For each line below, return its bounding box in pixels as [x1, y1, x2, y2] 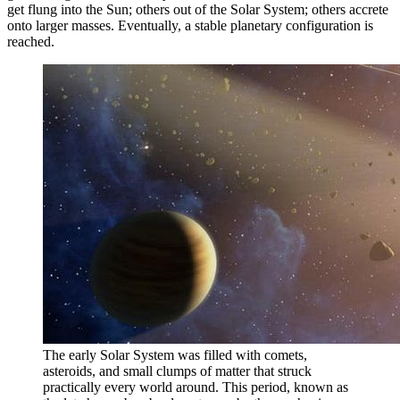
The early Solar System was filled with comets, [43, 347, 307, 363]
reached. [7, 34, 54, 50]
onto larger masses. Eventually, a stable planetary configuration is [7, 18, 373, 34]
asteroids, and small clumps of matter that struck [43, 363, 312, 379]
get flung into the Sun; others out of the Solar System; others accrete [7, 2, 388, 18]
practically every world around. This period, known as [43, 379, 348, 396]
